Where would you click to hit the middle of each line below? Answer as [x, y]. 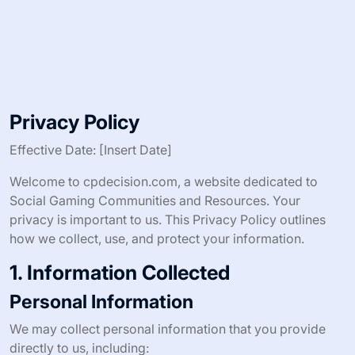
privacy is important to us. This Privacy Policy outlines [168, 219]
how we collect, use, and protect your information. [157, 239]
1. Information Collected [120, 273]
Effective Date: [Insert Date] [91, 150]
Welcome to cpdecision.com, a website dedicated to [164, 181]
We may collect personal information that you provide [168, 329]
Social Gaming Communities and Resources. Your [155, 200]
